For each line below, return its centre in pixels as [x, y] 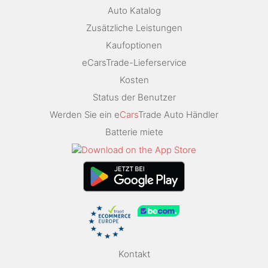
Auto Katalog [134, 10]
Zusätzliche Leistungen [134, 28]
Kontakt [134, 254]
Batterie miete [134, 132]
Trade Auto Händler [178, 114]
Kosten [134, 80]
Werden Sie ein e [85, 114]
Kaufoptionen [134, 45]
